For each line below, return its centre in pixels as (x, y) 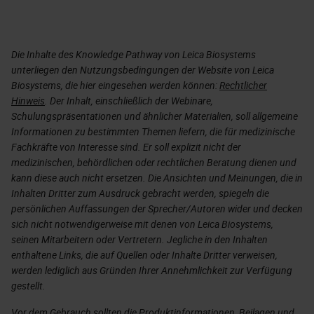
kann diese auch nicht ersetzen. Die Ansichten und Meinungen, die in (157, 177)
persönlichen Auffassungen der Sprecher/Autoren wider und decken (157, 208)
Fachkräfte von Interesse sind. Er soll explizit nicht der (126, 146)
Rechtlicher (243, 85)
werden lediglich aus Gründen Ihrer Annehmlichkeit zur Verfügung (152, 270)
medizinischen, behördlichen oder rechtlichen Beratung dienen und (154, 162)
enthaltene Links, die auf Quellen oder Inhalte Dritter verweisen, (144, 254)
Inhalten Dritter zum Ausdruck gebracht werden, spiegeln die (140, 193)
